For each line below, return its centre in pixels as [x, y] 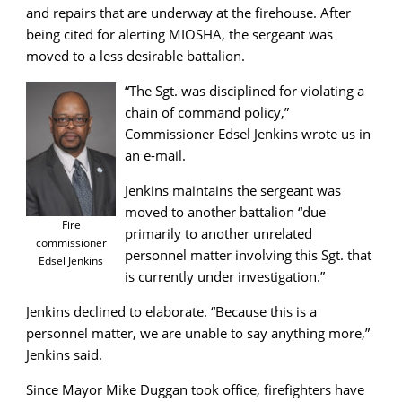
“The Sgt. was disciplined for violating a [245, 90]
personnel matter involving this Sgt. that [248, 254]
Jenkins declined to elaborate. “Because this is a [171, 311]
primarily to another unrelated [218, 233]
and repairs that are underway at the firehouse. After [188, 12]
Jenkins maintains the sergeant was [233, 190]
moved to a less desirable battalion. [135, 55]
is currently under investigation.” [225, 276]
